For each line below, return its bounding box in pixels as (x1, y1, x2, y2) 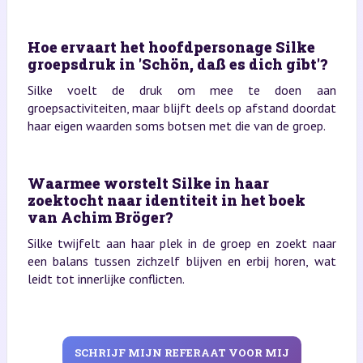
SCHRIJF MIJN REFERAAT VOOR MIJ (74, 344, 289, 360)
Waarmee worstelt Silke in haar (27, 173, 269, 193)
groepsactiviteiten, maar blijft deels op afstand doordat (27, 100, 336, 116)
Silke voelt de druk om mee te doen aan (27, 82, 336, 98)
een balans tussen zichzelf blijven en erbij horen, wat (27, 253, 336, 269)
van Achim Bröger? (27, 207, 173, 227)
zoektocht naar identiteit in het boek (27, 190, 305, 210)
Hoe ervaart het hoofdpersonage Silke (27, 37, 315, 57)
